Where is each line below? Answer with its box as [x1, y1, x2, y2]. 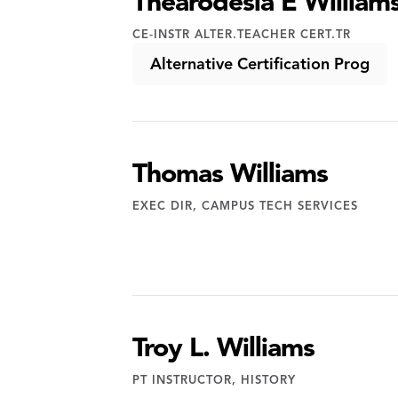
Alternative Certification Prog [150, 54, 370, 74]
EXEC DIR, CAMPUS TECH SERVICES [132, 199, 359, 213]
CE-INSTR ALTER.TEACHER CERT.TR [132, 28, 352, 42]
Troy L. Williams [132, 330, 315, 364]
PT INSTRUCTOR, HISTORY [132, 373, 297, 387]
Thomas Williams [132, 156, 329, 190]
